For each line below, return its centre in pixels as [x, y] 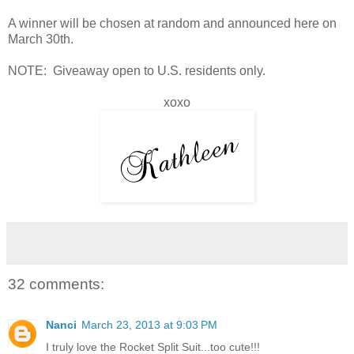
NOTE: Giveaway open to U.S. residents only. [137, 70]
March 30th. [41, 39]
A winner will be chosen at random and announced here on [172, 23]
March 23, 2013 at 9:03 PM [149, 324]
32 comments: [56, 284]
